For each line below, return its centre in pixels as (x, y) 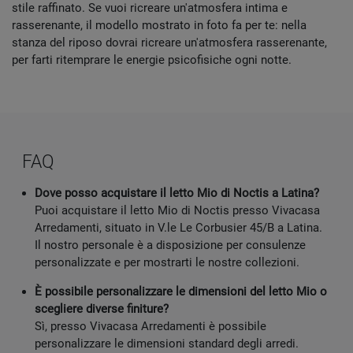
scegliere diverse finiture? (102, 309)
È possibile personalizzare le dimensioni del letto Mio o (181, 292)
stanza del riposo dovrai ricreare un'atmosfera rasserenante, (169, 43)
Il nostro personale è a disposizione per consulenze (170, 245)
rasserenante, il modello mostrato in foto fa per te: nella (159, 26)
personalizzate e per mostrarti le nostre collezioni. (167, 263)
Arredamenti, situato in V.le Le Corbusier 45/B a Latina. (178, 228)
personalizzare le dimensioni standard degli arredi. (167, 344)
